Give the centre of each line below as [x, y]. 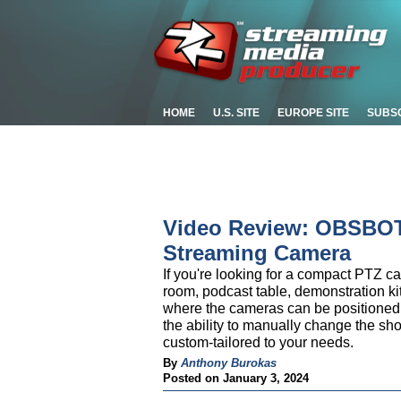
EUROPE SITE [313, 113]
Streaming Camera [257, 253]
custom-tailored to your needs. [258, 342]
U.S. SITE [236, 113]
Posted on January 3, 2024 [236, 378]
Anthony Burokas [229, 363]
